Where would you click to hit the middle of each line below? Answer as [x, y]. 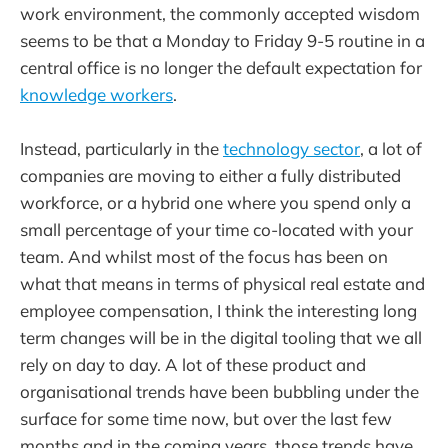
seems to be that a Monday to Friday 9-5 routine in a [222, 40]
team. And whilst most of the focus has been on [204, 257]
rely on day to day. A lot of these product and [193, 365]
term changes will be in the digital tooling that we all [221, 338]
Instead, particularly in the [121, 149]
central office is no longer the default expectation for [221, 67]
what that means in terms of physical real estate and [222, 284]
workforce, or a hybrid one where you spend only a [215, 203]
